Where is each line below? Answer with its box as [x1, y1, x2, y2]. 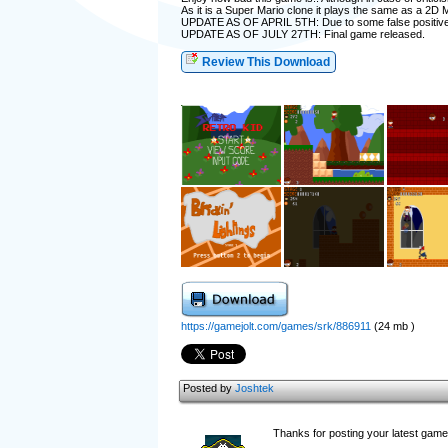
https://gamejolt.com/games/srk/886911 [180, 320, 371, 332]
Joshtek [234, 382, 274, 394]
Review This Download [198, 55, 330, 69]
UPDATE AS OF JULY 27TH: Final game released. [180, 28, 425, 40]
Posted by [182, 382, 235, 394]
